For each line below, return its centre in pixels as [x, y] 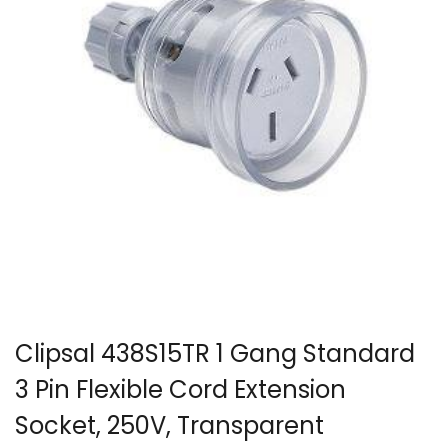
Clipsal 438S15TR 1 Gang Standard [215, 353]
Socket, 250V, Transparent [169, 425]
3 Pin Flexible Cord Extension [180, 389]
